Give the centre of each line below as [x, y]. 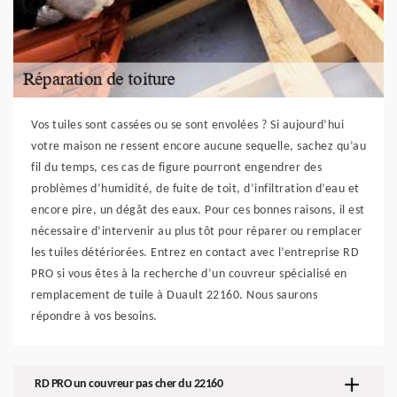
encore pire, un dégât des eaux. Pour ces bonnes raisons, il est [198, 210]
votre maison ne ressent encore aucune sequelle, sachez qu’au [198, 147]
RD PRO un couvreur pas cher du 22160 [128, 384]
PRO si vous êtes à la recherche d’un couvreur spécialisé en [189, 274]
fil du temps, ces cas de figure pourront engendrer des [176, 168]
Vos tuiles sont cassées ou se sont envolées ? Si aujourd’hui [187, 125]
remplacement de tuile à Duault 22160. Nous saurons [174, 296]
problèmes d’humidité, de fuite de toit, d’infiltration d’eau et [195, 189]
